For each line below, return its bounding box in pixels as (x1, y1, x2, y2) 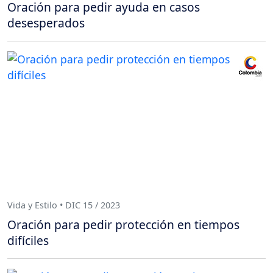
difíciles (7, 232, 49, 249)
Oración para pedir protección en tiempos (7, 216, 239, 233)
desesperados (7, 14, 85, 31)
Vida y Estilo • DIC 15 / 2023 (7, 199, 120, 211)
